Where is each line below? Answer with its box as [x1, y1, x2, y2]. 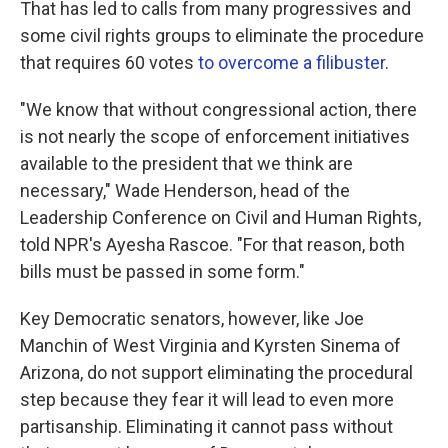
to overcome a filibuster [198, 51, 385, 73]
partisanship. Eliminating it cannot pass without [20, 415, 393, 437]
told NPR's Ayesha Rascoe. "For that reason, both [20, 233, 405, 255]
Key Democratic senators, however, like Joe [20, 307, 364, 329]
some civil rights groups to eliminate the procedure [20, 24, 424, 46]
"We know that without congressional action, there [20, 98, 417, 120]
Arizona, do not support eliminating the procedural [20, 361, 413, 383]
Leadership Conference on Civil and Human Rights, [20, 206, 421, 228]
